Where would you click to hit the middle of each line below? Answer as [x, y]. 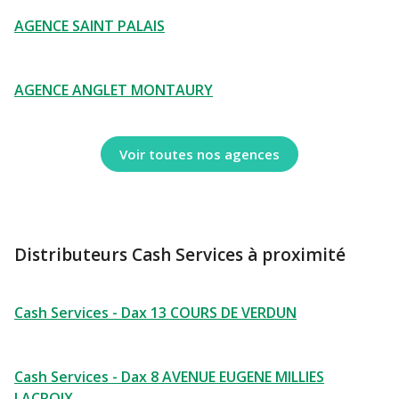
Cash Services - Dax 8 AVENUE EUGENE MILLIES [169, 377]
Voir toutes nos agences [199, 154]
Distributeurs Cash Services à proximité [180, 255]
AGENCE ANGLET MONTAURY [114, 90]
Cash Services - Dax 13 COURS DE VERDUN [155, 313]
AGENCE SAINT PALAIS [90, 26]
